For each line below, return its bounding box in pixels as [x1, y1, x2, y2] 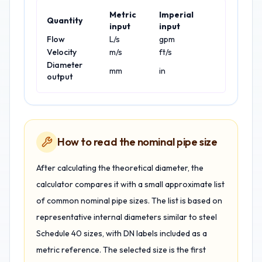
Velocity [47, 47, 77, 57]
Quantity [47, 15, 82, 26]
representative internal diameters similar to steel [36, 212, 217, 222]
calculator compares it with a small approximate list [36, 179, 225, 189]
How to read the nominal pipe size [57, 135, 218, 149]
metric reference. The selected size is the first [36, 244, 206, 255]
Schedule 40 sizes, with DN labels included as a [36, 228, 207, 239]
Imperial [159, 9, 194, 20]
